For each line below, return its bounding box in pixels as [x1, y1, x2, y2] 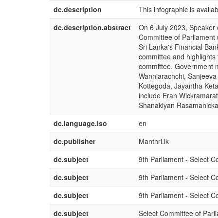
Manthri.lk [139, 136, 169, 146]
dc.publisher [54, 136, 95, 146]
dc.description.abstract [54, 22, 131, 32]
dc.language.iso [54, 118, 107, 128]
